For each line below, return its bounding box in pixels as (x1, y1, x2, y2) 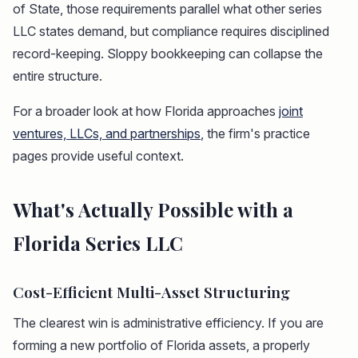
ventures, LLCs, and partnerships (13, 125, 201, 142)
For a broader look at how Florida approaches (13, 103, 279, 120)
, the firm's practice (201, 125, 310, 142)
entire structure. (13, 68, 102, 85)
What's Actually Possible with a (13, 197, 293, 223)
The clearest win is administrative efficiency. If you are (13, 315, 324, 332)
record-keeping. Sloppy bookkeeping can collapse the (13, 46, 323, 62)
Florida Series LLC (13, 230, 183, 257)
